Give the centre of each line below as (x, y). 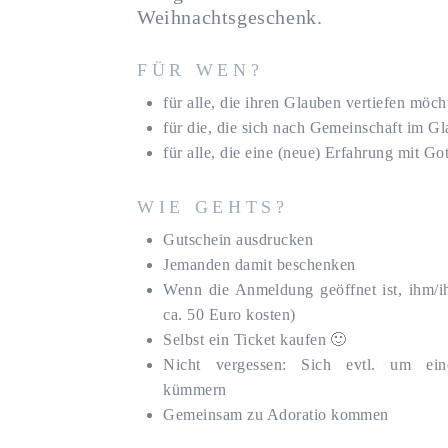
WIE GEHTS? (213, 206)
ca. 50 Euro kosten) (229, 314)
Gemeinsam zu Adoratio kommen (276, 414)
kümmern (195, 389)
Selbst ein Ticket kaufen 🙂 (255, 339)
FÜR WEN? (200, 70)
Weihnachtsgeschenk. (230, 16)
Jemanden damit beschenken (259, 264)
